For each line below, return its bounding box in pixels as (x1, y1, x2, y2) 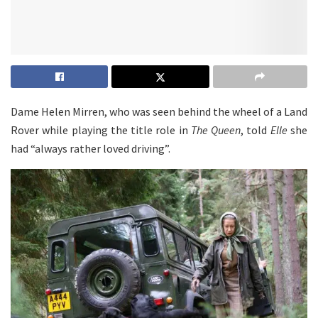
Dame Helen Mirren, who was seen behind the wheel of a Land (11, 104, 307, 119)
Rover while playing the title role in (11, 123, 191, 138)
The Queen (190, 123, 241, 138)
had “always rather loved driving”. (11, 141, 170, 156)
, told (241, 123, 270, 138)
